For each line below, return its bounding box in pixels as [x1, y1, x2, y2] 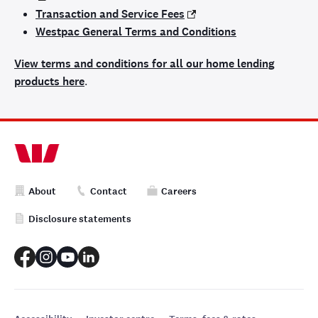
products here [14, 74, 84, 89]
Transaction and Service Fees [35, 6, 185, 21]
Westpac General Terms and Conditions [35, 24, 236, 39]
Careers [161, 185, 197, 198]
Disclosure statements [28, 212, 131, 226]
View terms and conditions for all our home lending [14, 56, 275, 71]
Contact [90, 185, 127, 198]
